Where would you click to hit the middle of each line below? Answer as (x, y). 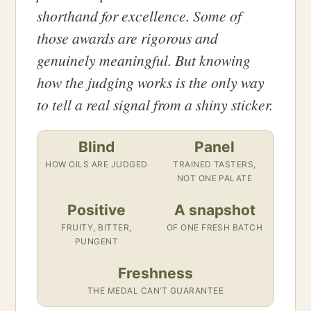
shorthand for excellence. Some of (139, 16)
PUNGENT (96, 242)
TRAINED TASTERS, (215, 165)
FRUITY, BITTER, (96, 228)
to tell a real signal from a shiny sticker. (155, 105)
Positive (96, 210)
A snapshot (215, 210)
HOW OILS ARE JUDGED (96, 165)
